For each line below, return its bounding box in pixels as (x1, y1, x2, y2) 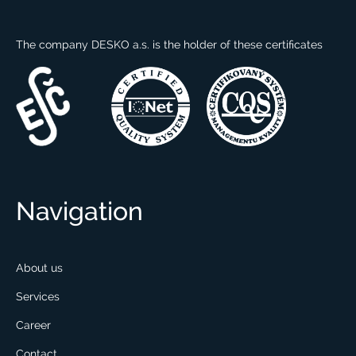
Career (16, 319, 51, 332)
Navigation (16, 195, 143, 226)
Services (16, 290, 60, 304)
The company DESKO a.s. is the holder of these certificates (16, 37, 323, 51)
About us (16, 261, 63, 275)
